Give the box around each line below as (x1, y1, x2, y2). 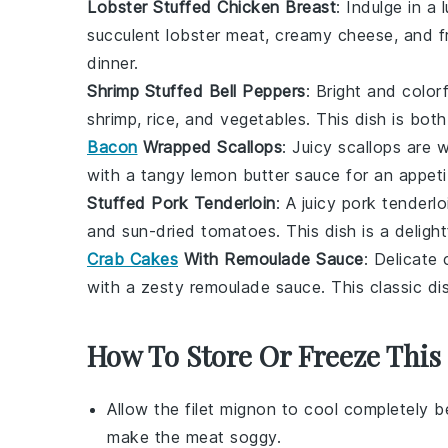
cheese (337, 25, 394, 45)
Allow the (107, 399, 185, 419)
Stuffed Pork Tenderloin (87, 193, 276, 213)
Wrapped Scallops (137, 137, 282, 157)
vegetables (220, 109, 306, 129)
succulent (87, 25, 166, 45)
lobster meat (166, 25, 265, 45)
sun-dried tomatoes (122, 221, 276, 241)
